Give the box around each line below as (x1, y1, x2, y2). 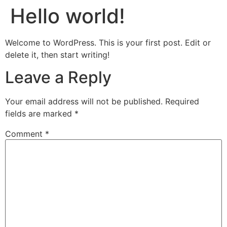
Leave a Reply (5, 67, 111, 88)
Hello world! (10, 4, 125, 28)
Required (165, 96, 199, 107)
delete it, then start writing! (5, 50, 109, 60)
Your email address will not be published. (5, 96, 163, 107)
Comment (5, 129, 45, 139)
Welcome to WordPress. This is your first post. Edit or (5, 37, 211, 48)
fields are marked (5, 108, 74, 119)
